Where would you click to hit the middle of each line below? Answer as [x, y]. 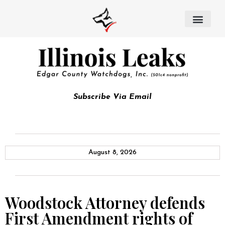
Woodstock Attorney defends [105, 202]
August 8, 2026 [113, 152]
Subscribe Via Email [113, 97]
